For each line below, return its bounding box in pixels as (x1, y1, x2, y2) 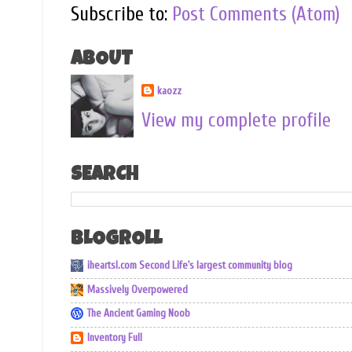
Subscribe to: (71, 2, 172, 25)
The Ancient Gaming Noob (87, 307, 190, 321)
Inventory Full (87, 332, 142, 345)
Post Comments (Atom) (172, 2, 339, 25)
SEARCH (71, 167, 138, 186)
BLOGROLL (71, 230, 162, 250)
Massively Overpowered (87, 283, 188, 296)
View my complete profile (141, 109, 332, 132)
